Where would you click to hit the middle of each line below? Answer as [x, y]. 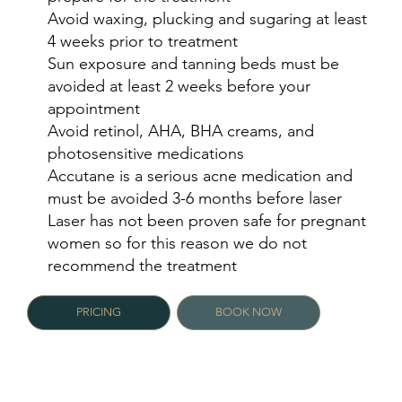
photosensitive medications [145, 153]
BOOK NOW [249, 312]
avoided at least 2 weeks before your [179, 86]
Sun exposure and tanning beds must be [193, 63]
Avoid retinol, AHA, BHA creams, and [180, 131]
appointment [93, 108]
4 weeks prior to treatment [142, 41]
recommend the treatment [142, 265]
